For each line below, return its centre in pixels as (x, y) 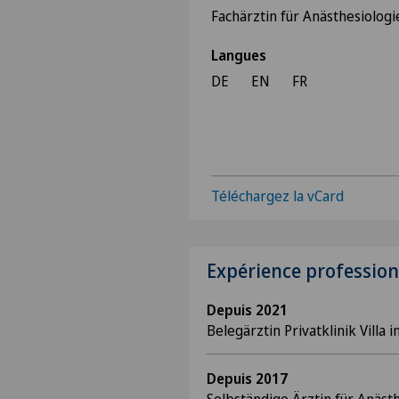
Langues (239, 55)
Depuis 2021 (247, 310)
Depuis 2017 (247, 379)
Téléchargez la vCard (277, 196)
